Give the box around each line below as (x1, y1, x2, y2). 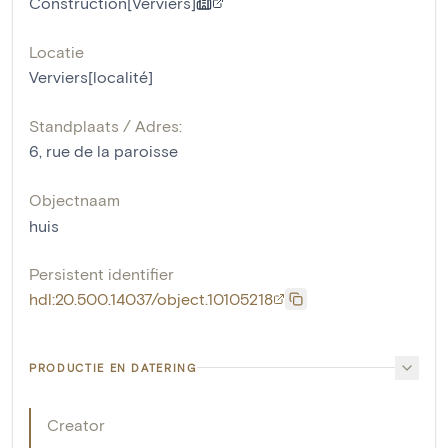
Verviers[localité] (29, 66, 153, 86)
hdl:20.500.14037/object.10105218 (29, 288, 273, 308)
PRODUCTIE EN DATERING (29, 360, 197, 374)
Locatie (29, 41, 84, 61)
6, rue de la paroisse (29, 140, 178, 160)
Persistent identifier (29, 263, 174, 283)
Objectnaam (29, 189, 120, 209)
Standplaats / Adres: (29, 115, 182, 135)
